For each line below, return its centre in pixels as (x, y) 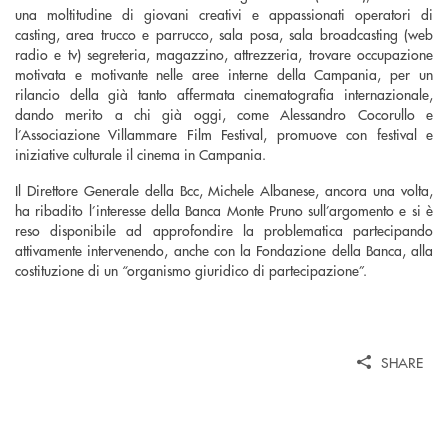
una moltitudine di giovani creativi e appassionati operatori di (224, 13)
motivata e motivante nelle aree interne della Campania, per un (224, 73)
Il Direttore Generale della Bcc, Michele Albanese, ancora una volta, (224, 189)
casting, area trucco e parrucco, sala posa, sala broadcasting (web (224, 33)
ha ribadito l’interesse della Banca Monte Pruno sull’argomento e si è (224, 209)
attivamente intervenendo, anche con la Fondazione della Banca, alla (224, 249)
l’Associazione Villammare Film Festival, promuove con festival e (224, 133)
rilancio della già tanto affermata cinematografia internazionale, (224, 93)
